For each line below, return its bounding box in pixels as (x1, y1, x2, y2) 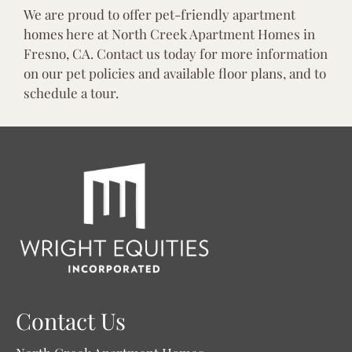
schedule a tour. (24, 84, 119, 102)
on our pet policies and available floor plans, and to (24, 64, 326, 82)
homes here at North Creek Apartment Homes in (24, 25, 315, 43)
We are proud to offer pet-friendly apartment (24, 5, 295, 24)
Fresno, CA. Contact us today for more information (24, 45, 328, 63)
